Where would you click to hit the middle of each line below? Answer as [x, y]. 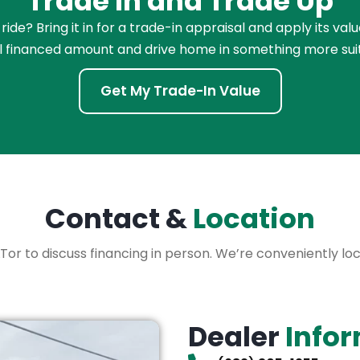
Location [254, 218]
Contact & [119, 218]
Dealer [237, 336]
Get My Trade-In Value [180, 90]
